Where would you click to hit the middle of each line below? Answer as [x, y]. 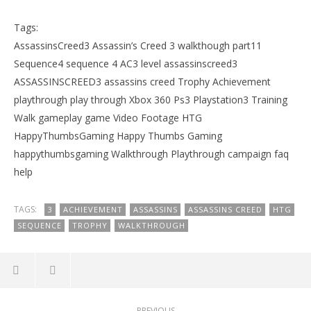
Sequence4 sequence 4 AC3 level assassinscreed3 [126, 64]
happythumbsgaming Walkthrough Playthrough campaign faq [151, 154]
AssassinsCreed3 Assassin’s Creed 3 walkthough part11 [138, 45]
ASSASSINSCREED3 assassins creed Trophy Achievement [142, 82]
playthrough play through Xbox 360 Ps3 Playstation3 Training [151, 100]
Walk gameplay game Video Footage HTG [108, 118]
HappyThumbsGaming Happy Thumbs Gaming [118, 136]
